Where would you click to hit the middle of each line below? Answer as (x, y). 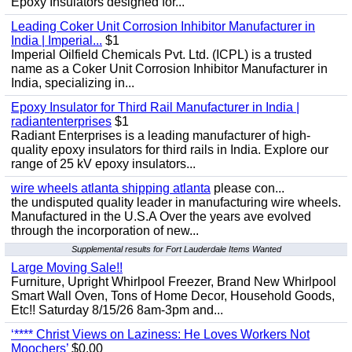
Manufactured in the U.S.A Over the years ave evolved (161, 216)
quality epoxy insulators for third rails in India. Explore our (170, 150)
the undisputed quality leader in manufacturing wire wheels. (176, 202)
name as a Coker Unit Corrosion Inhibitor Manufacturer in (169, 69)
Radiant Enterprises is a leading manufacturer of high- (161, 136)
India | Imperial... (57, 40)
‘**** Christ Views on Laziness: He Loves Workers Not (160, 334)
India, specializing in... (73, 83)
